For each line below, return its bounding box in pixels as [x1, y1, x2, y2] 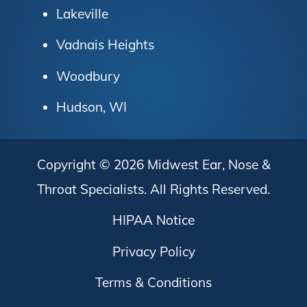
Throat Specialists [37, 180, 144, 197]
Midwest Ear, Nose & [147, 156, 271, 173]
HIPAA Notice [112, 212, 195, 229]
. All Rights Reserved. [144, 180, 270, 197]
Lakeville [56, 5, 108, 22]
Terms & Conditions [95, 274, 212, 291]
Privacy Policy [112, 243, 195, 260]
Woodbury [56, 67, 120, 84]
